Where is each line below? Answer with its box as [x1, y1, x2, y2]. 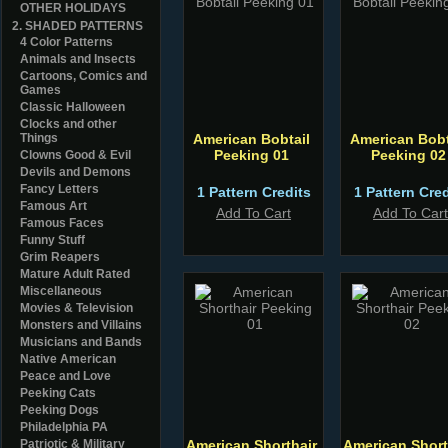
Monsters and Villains [20, 318, 142, 332]
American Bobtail [192, 131, 310, 147]
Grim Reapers [20, 250, 100, 264]
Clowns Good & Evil [20, 148, 131, 162]
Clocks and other [20, 117, 117, 131]
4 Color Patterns [20, 35, 113, 49]
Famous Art [20, 199, 87, 213]
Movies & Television [20, 301, 133, 315]
